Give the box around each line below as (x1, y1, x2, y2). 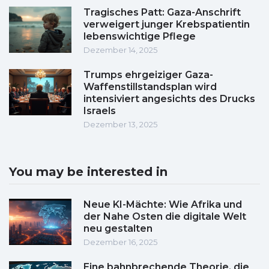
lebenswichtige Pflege (83, 31, 196, 43)
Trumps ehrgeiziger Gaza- (83, 69, 213, 81)
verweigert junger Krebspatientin (83, 19, 250, 31)
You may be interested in (9, 165, 168, 180)
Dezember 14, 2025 (83, 45, 157, 55)
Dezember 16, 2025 (83, 237, 157, 247)
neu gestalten (83, 223, 153, 235)
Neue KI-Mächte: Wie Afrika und (83, 199, 242, 211)
